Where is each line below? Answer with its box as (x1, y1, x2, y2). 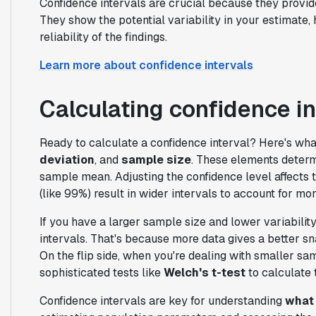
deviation (39, 152, 95, 167)
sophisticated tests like (39, 265, 164, 280)
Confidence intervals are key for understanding (39, 293, 285, 308)
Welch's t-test (163, 265, 245, 280)
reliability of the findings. (39, 29, 167, 44)
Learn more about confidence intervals (39, 57, 253, 73)
